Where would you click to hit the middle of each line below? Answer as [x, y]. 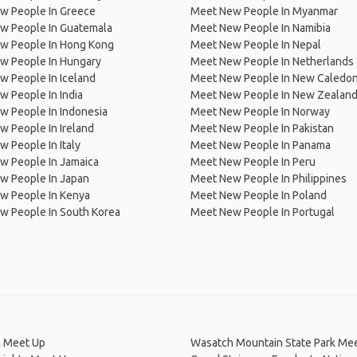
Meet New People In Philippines [269, 178]
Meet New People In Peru [253, 162]
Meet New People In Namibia [261, 28]
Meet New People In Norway [260, 112]
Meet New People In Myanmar [264, 11]
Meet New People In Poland [259, 195]
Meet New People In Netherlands [272, 61]
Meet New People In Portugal [263, 212]
